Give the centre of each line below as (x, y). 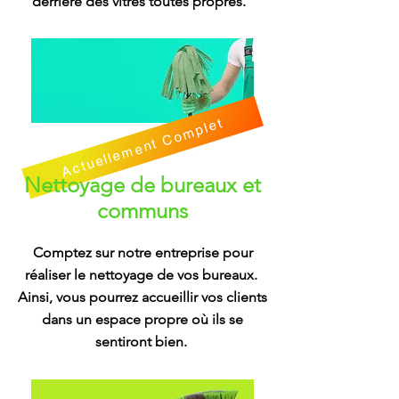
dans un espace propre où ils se (142, 319)
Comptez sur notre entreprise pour (142, 252)
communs (142, 211)
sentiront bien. (142, 342)
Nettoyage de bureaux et (142, 185)
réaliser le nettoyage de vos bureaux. (142, 275)
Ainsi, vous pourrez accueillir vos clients (142, 297)
